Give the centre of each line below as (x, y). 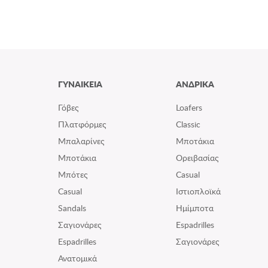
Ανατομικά (77, 258)
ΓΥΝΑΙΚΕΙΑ (80, 84)
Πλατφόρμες (82, 124)
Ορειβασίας (197, 158)
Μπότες (73, 175)
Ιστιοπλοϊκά (198, 191)
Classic (188, 124)
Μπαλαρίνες (81, 141)
